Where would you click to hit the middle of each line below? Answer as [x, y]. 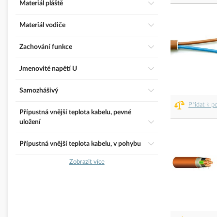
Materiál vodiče [46, 25]
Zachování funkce [48, 47]
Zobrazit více [87, 162]
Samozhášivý [41, 91]
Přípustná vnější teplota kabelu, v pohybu [82, 144]
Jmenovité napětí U [50, 69]
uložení [30, 122]
